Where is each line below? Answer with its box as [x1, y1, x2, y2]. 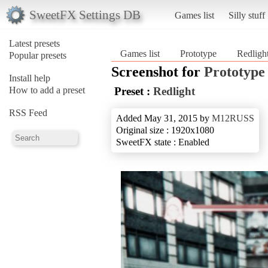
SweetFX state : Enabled [116, 136, 209, 147]
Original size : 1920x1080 [116, 124, 214, 135]
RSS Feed [9, 107, 47, 118]
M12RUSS [212, 112, 254, 123]
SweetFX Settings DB [29, 7, 141, 22]
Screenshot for [111, 63, 204, 80]
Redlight [153, 84, 195, 98]
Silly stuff [228, 10, 265, 20]
